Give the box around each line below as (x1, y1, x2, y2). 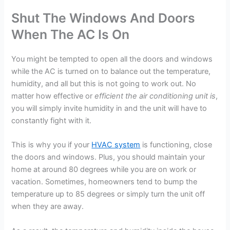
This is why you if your (11, 140, 92, 150)
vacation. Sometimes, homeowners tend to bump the (11, 177, 198, 187)
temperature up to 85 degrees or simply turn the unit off (11, 189, 205, 199)
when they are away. (11, 202, 84, 212)
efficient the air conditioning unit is (94, 91, 216, 101)
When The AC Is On (11, 27, 130, 43)
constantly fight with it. (11, 116, 92, 126)
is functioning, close (140, 140, 213, 150)
